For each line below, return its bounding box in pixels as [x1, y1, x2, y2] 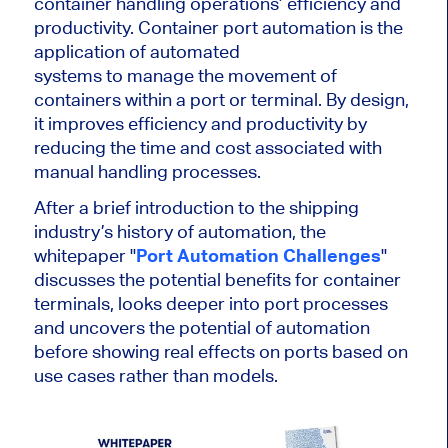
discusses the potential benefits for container [33, 269, 401, 291]
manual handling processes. [33, 161, 261, 183]
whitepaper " [33, 245, 136, 267]
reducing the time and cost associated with [33, 137, 382, 159]
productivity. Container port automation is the [33, 17, 403, 39]
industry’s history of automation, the [33, 221, 326, 243]
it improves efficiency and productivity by [33, 113, 367, 135]
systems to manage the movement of [33, 65, 337, 87]
